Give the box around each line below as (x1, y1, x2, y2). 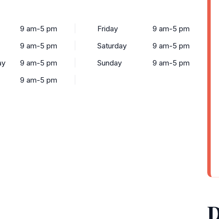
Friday (97, 24, 118, 33)
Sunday (97, 58, 122, 67)
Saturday (97, 41, 127, 50)
